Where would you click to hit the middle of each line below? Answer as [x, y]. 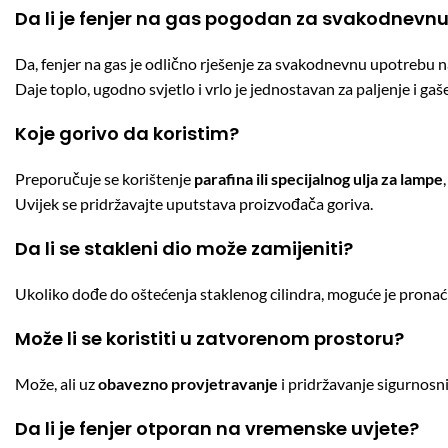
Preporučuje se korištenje [104, 178]
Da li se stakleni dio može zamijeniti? [184, 248]
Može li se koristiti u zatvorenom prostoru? [209, 338]
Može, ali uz [56, 383]
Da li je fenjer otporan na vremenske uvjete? [217, 428]
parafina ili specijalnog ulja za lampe [318, 178]
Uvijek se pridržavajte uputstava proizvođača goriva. [194, 203]
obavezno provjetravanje [188, 383]
